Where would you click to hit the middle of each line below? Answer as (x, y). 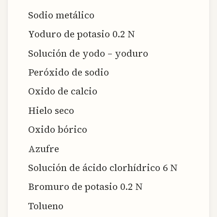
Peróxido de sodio (69, 72)
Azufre (44, 148)
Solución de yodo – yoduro (88, 53)
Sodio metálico (62, 15)
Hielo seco (51, 110)
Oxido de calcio (63, 91)
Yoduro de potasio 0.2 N (82, 34)
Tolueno (46, 206)
